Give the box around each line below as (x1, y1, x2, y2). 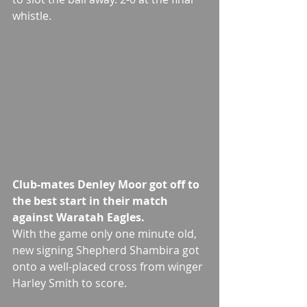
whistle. (12, 8, 51, 24)
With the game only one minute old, (12, 226, 199, 242)
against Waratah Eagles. (12, 210, 147, 225)
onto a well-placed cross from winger (12, 259, 206, 275)
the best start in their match (12, 193, 171, 209)
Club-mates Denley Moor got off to (12, 177, 202, 193)
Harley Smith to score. (12, 275, 127, 291)
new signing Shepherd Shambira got (12, 243, 202, 258)
